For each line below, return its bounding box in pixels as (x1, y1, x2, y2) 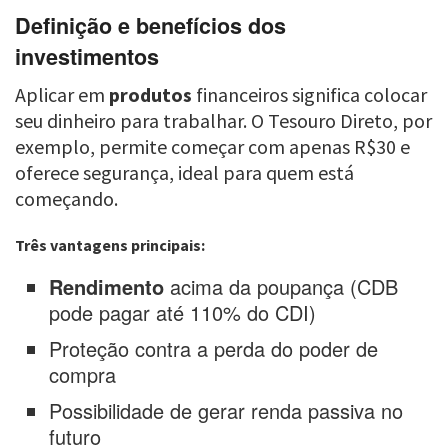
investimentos (15, 40, 159, 72)
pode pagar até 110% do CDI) (49, 298, 317, 328)
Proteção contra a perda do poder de (49, 334, 379, 364)
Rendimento (49, 272, 165, 302)
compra (49, 360, 117, 390)
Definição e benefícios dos (15, 9, 286, 41)
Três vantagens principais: (15, 235, 205, 256)
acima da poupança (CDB (164, 272, 399, 302)
